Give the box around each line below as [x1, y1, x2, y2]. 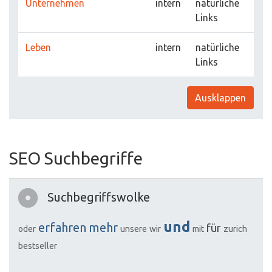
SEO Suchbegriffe [9, 149, 143, 168]
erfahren [38, 220, 86, 234]
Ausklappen [195, 92, 246, 103]
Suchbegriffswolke [47, 190, 150, 204]
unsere [120, 224, 147, 234]
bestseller [18, 241, 57, 251]
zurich [223, 224, 247, 234]
